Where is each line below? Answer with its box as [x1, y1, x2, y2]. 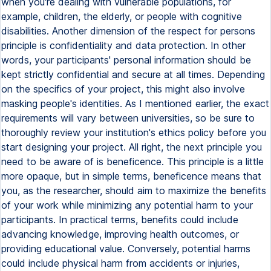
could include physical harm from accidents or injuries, [1, 257, 240, 269]
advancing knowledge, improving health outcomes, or [1, 228, 239, 240]
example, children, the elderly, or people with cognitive [1, 10, 242, 22]
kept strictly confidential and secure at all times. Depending [1, 68, 265, 80]
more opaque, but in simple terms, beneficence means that [1, 170, 261, 182]
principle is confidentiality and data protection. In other [1, 39, 246, 51]
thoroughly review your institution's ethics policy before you [1, 126, 266, 139]
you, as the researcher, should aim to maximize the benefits [1, 184, 266, 197]
